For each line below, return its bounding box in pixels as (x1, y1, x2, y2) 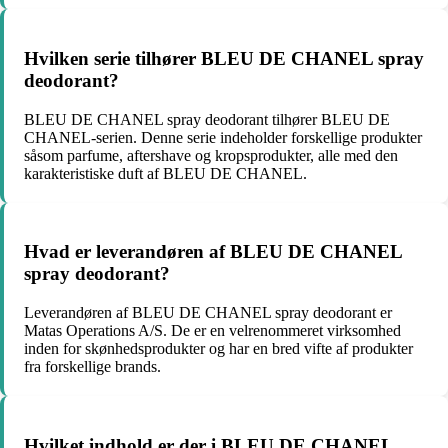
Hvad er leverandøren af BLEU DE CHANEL (24, 241, 402, 263)
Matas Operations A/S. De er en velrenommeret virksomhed (24, 322, 401, 340)
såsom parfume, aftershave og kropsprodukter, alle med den (24, 146, 398, 164)
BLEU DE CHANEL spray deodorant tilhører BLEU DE (24, 110, 390, 128)
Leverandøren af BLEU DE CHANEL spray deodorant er (24, 304, 392, 322)
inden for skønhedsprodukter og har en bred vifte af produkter (24, 340, 413, 358)
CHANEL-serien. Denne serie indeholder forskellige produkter (24, 128, 422, 146)
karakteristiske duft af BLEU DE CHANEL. (24, 164, 307, 182)
